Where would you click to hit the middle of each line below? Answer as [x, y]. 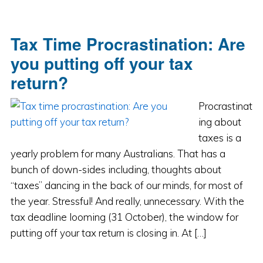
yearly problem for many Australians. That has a [118, 154]
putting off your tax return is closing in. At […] [108, 233]
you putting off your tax [102, 63]
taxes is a [220, 138]
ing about [220, 122]
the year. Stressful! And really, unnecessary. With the [127, 201]
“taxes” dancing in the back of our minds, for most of [127, 185]
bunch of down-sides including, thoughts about [116, 169]
